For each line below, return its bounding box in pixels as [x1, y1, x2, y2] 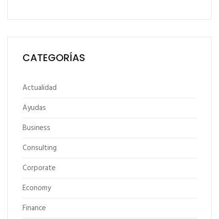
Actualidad [22, 82, 57, 94]
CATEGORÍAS [22, 50, 85, 65]
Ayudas [22, 102, 46, 114]
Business [22, 122, 50, 134]
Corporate [22, 162, 56, 174]
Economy [22, 182, 51, 194]
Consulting [22, 142, 57, 154]
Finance [22, 202, 46, 214]
